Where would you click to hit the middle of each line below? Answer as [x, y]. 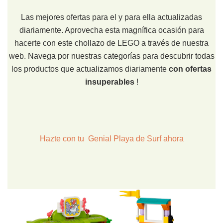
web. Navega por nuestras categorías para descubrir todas [111, 56]
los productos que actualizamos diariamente [90, 69]
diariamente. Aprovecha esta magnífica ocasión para [111, 30]
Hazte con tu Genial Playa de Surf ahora [111, 139]
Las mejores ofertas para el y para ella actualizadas [111, 17]
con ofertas [190, 69]
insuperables [110, 82]
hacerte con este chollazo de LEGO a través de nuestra [111, 43]
